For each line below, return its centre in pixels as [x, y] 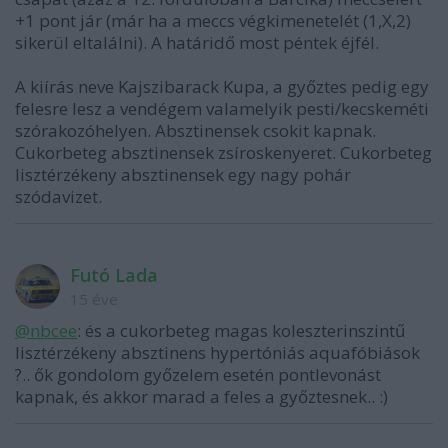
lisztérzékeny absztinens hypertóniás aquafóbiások [217, 352]
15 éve [94, 299]
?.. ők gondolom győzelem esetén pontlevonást [198, 374]
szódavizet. [58, 196]
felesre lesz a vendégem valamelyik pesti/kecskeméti [222, 108]
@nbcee [46, 330]
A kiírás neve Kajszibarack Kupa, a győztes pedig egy [222, 86]
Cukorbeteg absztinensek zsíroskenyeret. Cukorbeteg [223, 152]
